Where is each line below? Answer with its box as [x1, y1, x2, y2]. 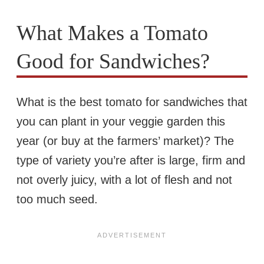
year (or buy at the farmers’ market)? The [16, 134, 234, 148]
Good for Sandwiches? [16, 49, 210, 73]
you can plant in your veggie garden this [16, 115, 225, 128]
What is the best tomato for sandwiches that [16, 95, 247, 109]
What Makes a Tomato [16, 21, 208, 45]
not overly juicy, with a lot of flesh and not [16, 173, 232, 187]
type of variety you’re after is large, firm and [16, 154, 245, 167]
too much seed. [16, 193, 98, 206]
